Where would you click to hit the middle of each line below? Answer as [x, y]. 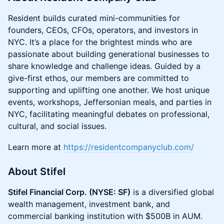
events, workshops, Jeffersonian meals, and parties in [110, 102]
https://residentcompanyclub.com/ [129, 147]
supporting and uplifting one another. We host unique [109, 90]
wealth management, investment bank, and [89, 204]
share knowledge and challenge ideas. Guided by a [104, 66]
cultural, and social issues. [57, 126]
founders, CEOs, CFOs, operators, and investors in [103, 30]
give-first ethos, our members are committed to [98, 78]
